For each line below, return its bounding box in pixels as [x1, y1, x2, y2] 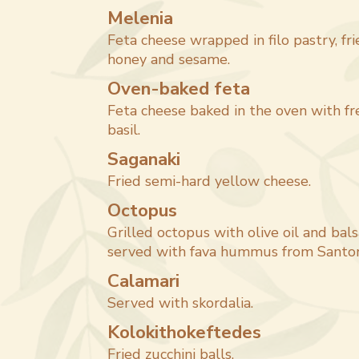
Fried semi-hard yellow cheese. [107, 171, 312, 191]
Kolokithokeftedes [107, 320, 262, 345]
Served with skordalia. [107, 293, 254, 313]
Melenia [107, 6, 174, 30]
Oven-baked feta [107, 76, 251, 101]
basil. [107, 120, 141, 139]
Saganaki [107, 147, 181, 171]
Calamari [107, 268, 180, 293]
